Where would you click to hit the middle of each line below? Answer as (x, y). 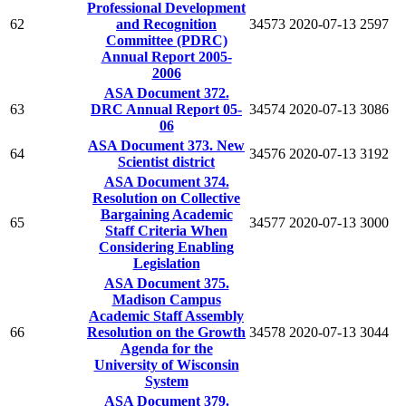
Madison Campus (166, 299)
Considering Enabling (166, 246)
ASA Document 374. (166, 181)
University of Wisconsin (166, 364)
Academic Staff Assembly (166, 315)
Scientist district (166, 161)
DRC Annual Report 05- (166, 109)
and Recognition (166, 24)
